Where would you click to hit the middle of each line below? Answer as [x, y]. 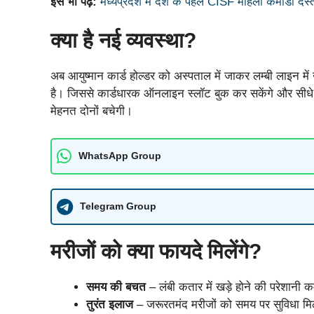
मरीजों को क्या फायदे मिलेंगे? [156, 251]
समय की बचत [116, 287]
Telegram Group [118, 206]
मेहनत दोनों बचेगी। [91, 111]
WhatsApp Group [120, 156]
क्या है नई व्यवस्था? [123, 41]
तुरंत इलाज [110, 304]
